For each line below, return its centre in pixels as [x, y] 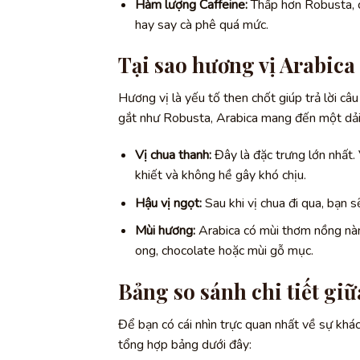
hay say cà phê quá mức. [201, 25]
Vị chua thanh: [173, 155]
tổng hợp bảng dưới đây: [185, 344]
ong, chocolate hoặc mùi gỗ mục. [224, 251]
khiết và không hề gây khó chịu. [220, 175]
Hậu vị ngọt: [168, 203]
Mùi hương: [165, 231]
